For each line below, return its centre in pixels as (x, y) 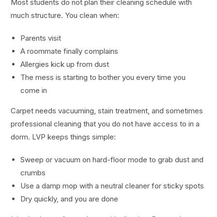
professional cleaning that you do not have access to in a (105, 124)
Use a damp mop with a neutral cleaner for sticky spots (112, 186)
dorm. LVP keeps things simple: (63, 137)
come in (34, 91)
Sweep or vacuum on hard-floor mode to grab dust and (112, 160)
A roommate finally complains (70, 51)
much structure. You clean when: (65, 15)
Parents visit (41, 38)
